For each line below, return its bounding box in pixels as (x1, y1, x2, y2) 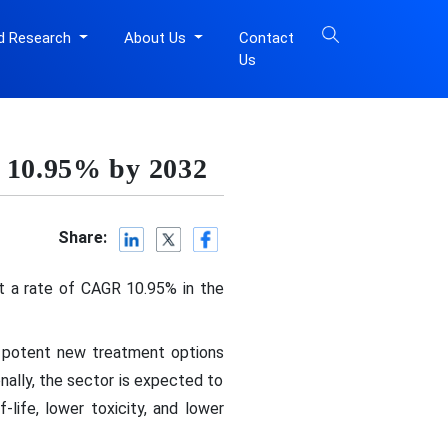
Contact (238, 29, 294, 47)
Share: (58, 228, 108, 248)
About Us (123, 29, 190, 47)
